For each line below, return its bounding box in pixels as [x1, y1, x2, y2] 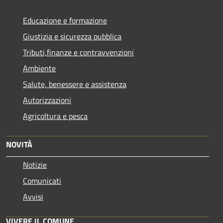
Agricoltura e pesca [23, 110, 88, 122]
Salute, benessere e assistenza [23, 78, 126, 90]
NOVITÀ [6, 138, 32, 150]
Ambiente [23, 62, 56, 74]
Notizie [23, 158, 47, 171]
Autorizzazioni [23, 94, 71, 106]
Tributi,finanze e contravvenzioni [23, 46, 134, 58]
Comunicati [23, 174, 61, 187]
